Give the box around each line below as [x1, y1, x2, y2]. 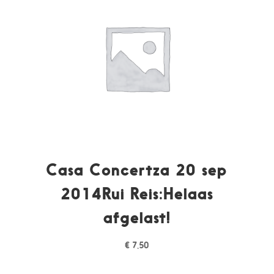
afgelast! [103, 207, 171, 227]
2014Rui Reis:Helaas [60, 183, 213, 203]
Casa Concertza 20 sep [46, 160, 228, 179]
